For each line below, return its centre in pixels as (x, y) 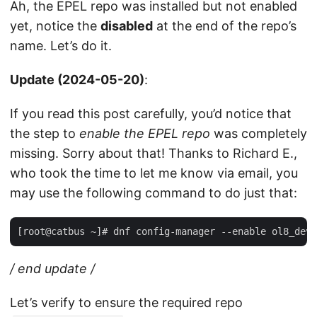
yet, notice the (55, 26)
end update (52, 269)
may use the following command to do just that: (154, 193)
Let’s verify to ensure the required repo (126, 302)
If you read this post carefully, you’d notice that (151, 114)
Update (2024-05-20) (77, 80)
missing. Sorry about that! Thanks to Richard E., (154, 153)
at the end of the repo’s (225, 26)
